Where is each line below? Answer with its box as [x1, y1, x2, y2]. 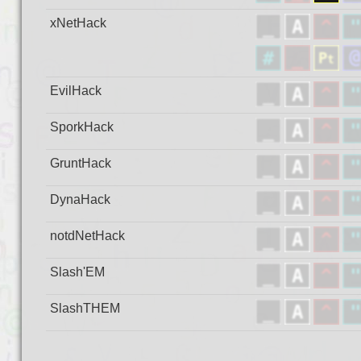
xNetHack [49, 16, 106, 30]
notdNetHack [49, 229, 125, 243]
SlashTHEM [49, 301, 120, 315]
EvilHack [49, 84, 102, 98]
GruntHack [49, 156, 111, 170]
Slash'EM [49, 265, 105, 279]
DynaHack [49, 193, 110, 206]
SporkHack [49, 120, 114, 134]
